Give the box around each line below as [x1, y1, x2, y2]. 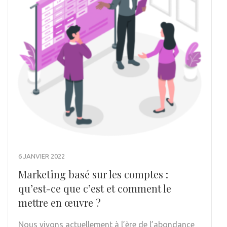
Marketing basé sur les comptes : [18, 167, 168, 181]
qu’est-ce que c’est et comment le [18, 181, 171, 195]
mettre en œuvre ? [18, 195, 101, 209]
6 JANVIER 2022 [18, 152, 65, 160]
